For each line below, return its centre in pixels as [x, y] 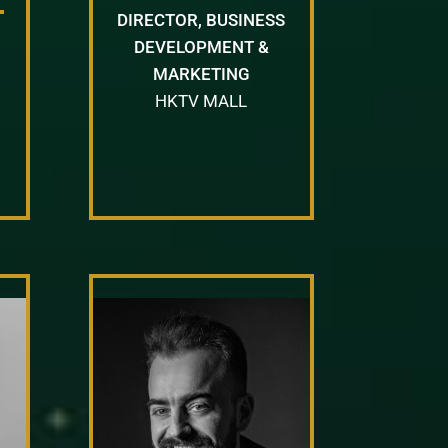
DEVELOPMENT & [201, 46]
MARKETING [201, 73]
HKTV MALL [201, 100]
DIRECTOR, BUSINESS [201, 19]
